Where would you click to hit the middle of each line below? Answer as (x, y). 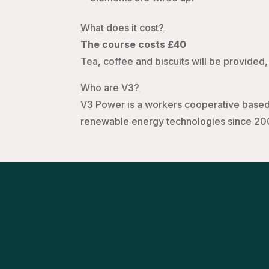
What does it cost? (122, 28)
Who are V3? (110, 88)
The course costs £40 (134, 45)
